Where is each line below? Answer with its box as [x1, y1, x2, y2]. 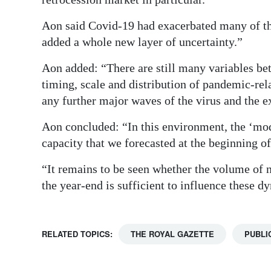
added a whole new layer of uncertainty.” [42, 35, 243, 49]
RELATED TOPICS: [42, 228, 113, 240]
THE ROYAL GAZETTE [131, 228, 214, 240]
